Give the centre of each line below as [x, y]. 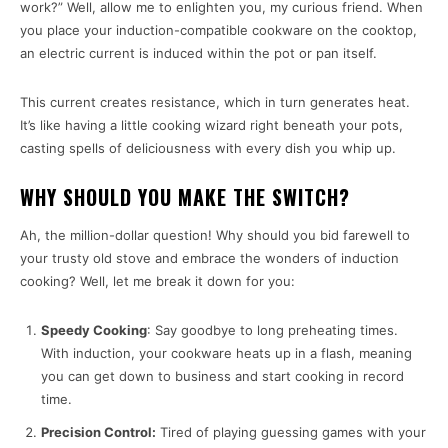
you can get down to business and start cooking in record [222, 376]
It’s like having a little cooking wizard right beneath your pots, [211, 125]
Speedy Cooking [94, 330]
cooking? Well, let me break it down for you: [157, 281]
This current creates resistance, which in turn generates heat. [215, 102]
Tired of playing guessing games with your [291, 432]
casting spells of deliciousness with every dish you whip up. [208, 148]
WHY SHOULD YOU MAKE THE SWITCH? [185, 197]
